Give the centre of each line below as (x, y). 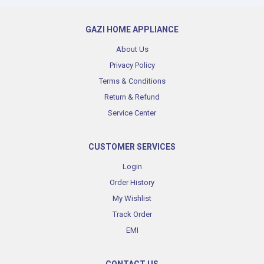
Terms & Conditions (132, 81)
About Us (132, 49)
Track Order (132, 214)
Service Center (132, 113)
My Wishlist (132, 199)
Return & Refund (132, 97)
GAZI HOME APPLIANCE (132, 30)
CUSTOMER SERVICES (132, 147)
